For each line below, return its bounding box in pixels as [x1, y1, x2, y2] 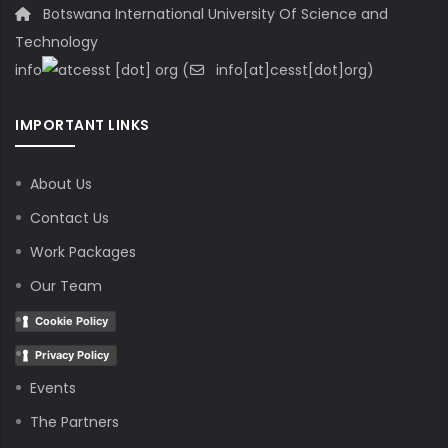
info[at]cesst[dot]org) [212, 60, 374, 80]
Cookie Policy [35, 313, 108, 328]
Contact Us [30, 208, 109, 228]
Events [30, 378, 76, 398]
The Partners [30, 412, 119, 432]
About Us [30, 174, 92, 194]
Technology [15, 32, 98, 52]
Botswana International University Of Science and [39, 4, 388, 24]
